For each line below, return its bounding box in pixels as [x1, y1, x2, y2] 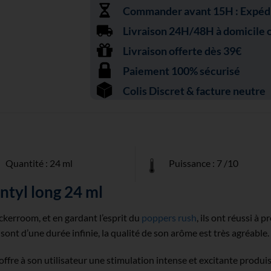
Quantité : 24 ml [5, 157, 73, 169]
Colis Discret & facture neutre [122, 84, 266, 97]
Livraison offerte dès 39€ [122, 44, 241, 57]
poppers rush [142, 211, 197, 223]
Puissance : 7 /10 [169, 157, 238, 169]
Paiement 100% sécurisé [122, 64, 240, 77]
